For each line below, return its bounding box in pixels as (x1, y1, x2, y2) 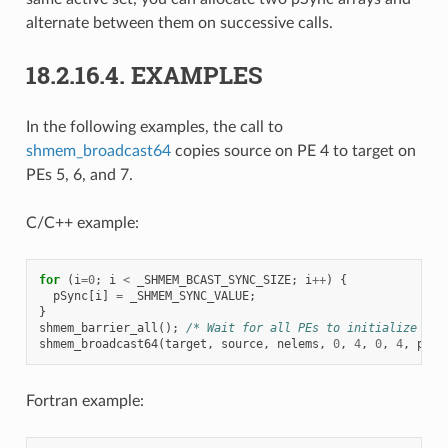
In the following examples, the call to (25, 118, 283, 135)
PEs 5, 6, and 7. (25, 166, 133, 183)
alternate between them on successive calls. (25, 14, 333, 31)
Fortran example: (25, 392, 144, 409)
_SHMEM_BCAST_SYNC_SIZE (136, 272, 291, 287)
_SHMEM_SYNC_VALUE (129, 288, 249, 303)
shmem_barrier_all (38, 320, 158, 335)
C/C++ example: (25, 214, 139, 231)
